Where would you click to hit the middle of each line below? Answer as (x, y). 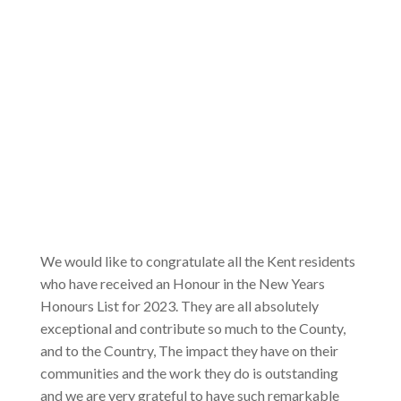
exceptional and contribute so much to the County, (192, 328)
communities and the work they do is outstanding (189, 373)
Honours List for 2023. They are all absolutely (179, 306)
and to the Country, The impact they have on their (189, 351)
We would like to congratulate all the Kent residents (197, 261)
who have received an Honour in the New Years (182, 284)
